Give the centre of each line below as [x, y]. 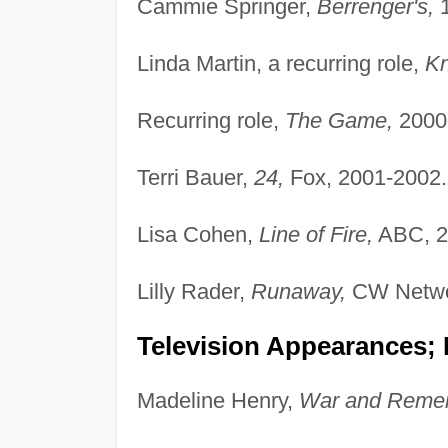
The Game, [338, 120]
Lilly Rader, [193, 291]
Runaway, [298, 291]
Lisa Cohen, [197, 234]
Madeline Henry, [217, 400]
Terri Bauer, [195, 177]
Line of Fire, [315, 234]
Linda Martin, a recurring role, [280, 63]
